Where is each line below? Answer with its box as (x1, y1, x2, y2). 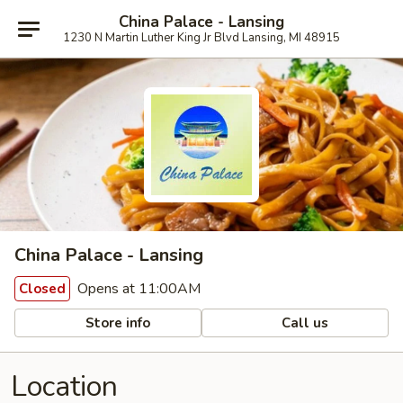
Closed (19, 280, 66, 298)
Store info (82, 313, 151, 332)
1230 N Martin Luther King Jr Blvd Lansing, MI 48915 (63, 29, 340, 46)
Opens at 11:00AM (74, 279, 201, 299)
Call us (278, 313, 329, 332)
